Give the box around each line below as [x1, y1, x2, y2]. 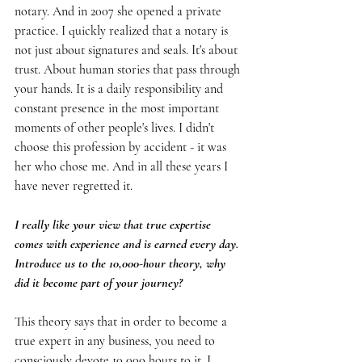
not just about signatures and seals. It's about [15, 42, 241, 59]
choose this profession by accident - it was [15, 139, 229, 156]
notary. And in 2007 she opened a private [15, 3, 225, 20]
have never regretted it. [15, 178, 133, 195]
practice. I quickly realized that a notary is [15, 23, 231, 40]
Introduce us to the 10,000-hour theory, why [15, 255, 229, 272]
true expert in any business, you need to [15, 333, 218, 350]
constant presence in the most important [15, 100, 222, 117]
